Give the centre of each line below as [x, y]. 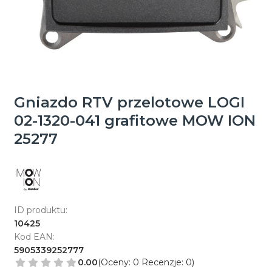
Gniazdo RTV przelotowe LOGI [129, 102]
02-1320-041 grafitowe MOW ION [134, 120]
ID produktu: [40, 210]
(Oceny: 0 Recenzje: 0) [146, 262]
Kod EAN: [34, 236]
